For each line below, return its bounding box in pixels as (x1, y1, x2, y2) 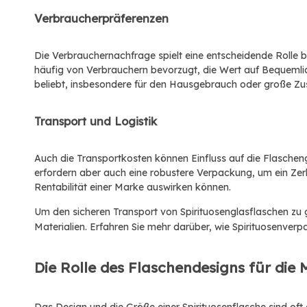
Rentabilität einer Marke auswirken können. (34, 181, 231, 193)
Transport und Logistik (34, 114, 157, 128)
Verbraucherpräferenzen (34, 12, 169, 25)
